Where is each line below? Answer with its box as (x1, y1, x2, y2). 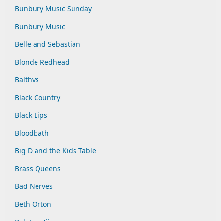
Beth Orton (15, 199, 51, 209)
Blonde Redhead (15, 57, 70, 67)
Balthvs (15, 75, 39, 84)
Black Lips (15, 110, 47, 120)
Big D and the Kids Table (15, 146, 96, 155)
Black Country (15, 93, 60, 102)
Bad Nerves (15, 182, 53, 191)
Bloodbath (15, 128, 49, 138)
